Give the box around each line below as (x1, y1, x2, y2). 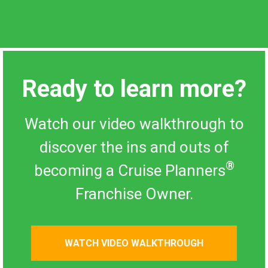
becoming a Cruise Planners (33, 161, 226, 179)
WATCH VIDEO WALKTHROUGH (65, 237, 203, 249)
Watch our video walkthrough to (24, 114, 244, 133)
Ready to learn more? (22, 74, 246, 103)
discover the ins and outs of (39, 138, 229, 156)
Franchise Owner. (75, 184, 193, 203)
